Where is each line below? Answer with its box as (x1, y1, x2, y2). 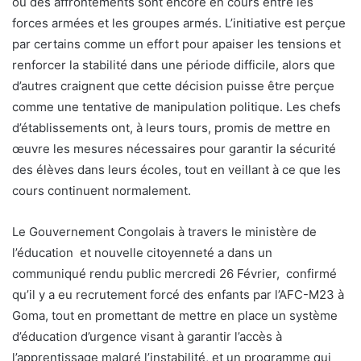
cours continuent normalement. (12, 183, 191, 199)
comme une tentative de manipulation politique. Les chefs (12, 99, 341, 115)
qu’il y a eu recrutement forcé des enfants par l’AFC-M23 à (12, 287, 344, 303)
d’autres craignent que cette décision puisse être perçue (12, 78, 334, 94)
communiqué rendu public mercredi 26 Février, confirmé (12, 266, 337, 282)
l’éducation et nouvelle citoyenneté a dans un (12, 245, 272, 261)
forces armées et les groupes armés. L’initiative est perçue (12, 15, 346, 31)
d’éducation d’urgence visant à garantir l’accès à (12, 329, 282, 345)
